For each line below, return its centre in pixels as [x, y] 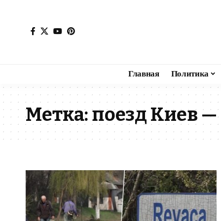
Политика [190, 74]
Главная [144, 74]
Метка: [59, 114]
